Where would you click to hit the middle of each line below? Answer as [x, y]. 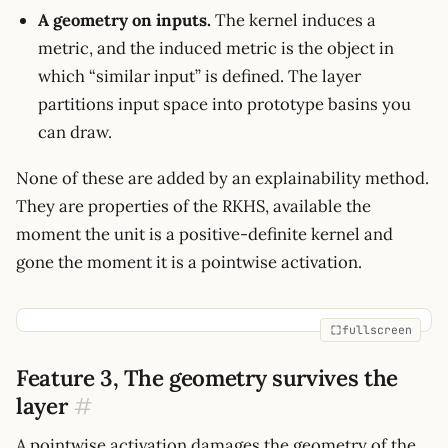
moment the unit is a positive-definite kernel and [204, 233]
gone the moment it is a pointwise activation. [189, 261]
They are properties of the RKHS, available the [193, 205]
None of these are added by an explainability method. [222, 177]
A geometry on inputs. [125, 20]
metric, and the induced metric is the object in [216, 48]
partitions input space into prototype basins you [225, 104]
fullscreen [376, 330]
